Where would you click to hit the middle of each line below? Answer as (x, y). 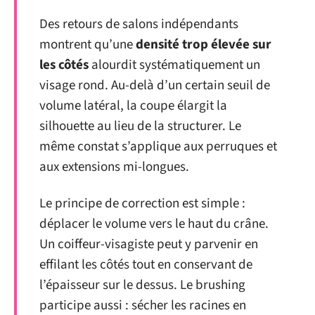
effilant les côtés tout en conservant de (146, 264)
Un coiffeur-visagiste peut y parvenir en (149, 244)
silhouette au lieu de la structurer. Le (140, 126)
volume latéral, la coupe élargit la (133, 106)
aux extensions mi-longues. (114, 167)
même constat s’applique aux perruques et (158, 147)
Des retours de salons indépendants (139, 24)
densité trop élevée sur (204, 45)
